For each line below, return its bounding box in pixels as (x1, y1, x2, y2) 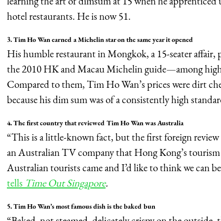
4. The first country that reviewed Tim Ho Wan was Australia (7, 118, 184, 128)
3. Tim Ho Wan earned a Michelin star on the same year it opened (7, 35, 193, 44)
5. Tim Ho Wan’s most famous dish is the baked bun (7, 202, 155, 211)
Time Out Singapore (25, 176, 106, 190)
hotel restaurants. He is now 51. (7, 9, 133, 23)
